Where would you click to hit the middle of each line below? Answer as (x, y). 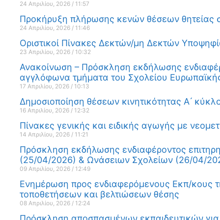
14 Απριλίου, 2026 (45, 134)
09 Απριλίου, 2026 (46, 168)
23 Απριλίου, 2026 (46, 52)
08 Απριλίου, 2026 (46, 203)
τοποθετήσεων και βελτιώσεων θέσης (99, 194)
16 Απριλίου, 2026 (45, 110)
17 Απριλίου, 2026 (45, 86)
